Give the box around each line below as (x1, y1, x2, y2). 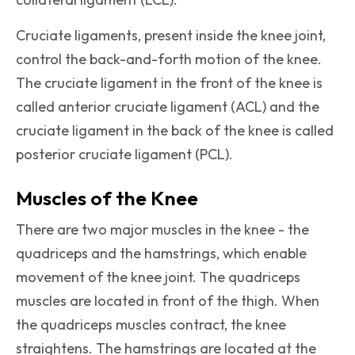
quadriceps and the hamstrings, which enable (16, 244, 307, 263)
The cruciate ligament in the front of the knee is (16, 74, 323, 93)
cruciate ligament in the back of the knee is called (16, 121, 334, 140)
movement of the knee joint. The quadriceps (16, 268, 300, 287)
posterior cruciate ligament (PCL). (16, 145, 233, 164)
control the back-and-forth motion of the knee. (16, 50, 322, 69)
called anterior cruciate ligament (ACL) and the (16, 97, 319, 116)
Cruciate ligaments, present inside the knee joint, (16, 26, 326, 45)
